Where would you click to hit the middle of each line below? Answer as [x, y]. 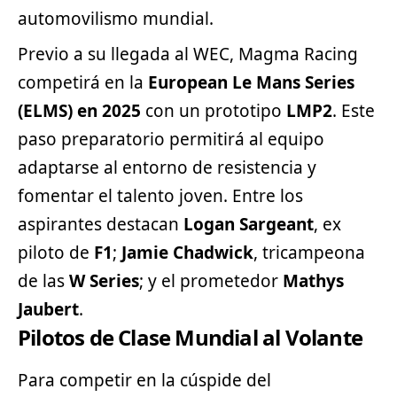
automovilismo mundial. [116, 18]
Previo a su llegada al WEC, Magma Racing [188, 54]
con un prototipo [214, 110]
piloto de [56, 252]
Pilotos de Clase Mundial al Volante [191, 337]
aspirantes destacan [101, 224]
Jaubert [48, 309]
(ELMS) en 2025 [79, 110]
